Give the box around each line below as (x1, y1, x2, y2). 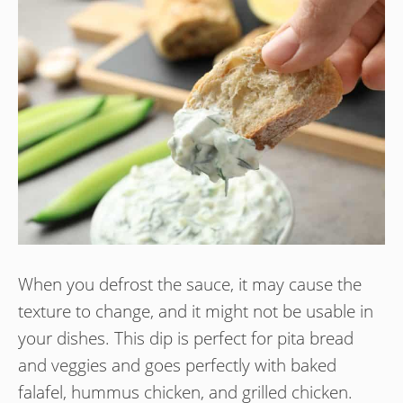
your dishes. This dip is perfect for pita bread (18, 326, 354, 350)
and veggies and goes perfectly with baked (18, 353, 336, 377)
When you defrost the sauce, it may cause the (18, 272, 362, 296)
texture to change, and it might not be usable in (18, 299, 373, 323)
